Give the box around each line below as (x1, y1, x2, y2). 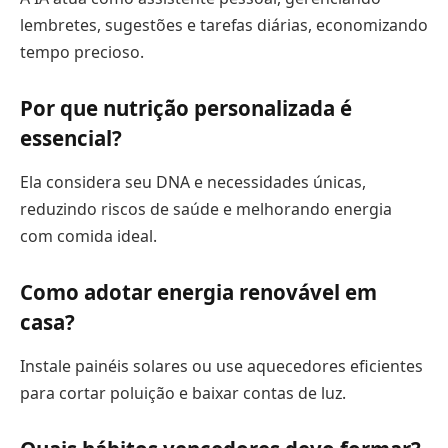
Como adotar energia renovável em (20, 278, 377, 307)
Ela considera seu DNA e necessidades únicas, (20, 170, 366, 193)
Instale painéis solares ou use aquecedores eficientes (20, 354, 423, 377)
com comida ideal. (20, 224, 157, 247)
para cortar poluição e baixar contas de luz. (20, 381, 346, 404)
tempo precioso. (20, 40, 144, 63)
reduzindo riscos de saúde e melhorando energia (20, 197, 392, 220)
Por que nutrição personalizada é (20, 94, 352, 123)
